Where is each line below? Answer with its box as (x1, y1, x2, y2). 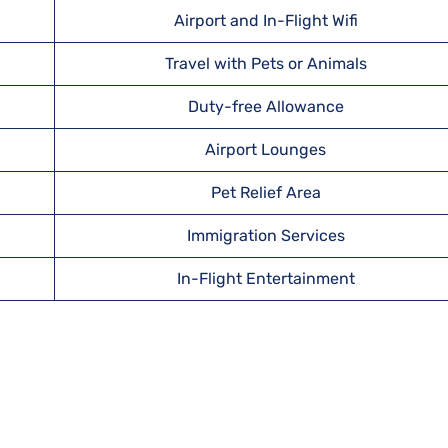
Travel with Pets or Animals (164, 54, 367, 73)
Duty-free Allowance (187, 97, 344, 116)
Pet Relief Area (210, 183, 321, 202)
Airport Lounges (205, 140, 326, 159)
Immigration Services (186, 226, 345, 245)
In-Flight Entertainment (176, 269, 355, 288)
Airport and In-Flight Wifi (173, 11, 358, 30)
